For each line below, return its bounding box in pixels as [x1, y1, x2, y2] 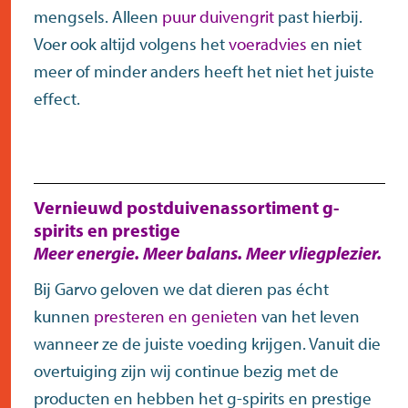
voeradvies [229, 33, 307, 56]
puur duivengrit [162, 5, 274, 28]
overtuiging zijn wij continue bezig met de [34, 360, 339, 382]
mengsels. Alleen [34, 5, 162, 28]
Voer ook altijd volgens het [34, 33, 229, 56]
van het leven [258, 305, 360, 328]
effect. [34, 87, 80, 110]
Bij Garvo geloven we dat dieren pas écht [34, 278, 329, 301]
